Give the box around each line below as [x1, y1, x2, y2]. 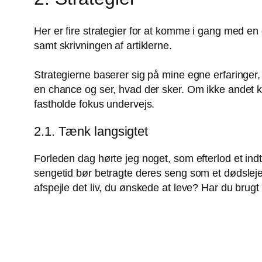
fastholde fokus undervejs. [34, 98, 155, 111]
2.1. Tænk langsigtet [34, 124, 148, 139]
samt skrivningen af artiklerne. [34, 40, 172, 52]
